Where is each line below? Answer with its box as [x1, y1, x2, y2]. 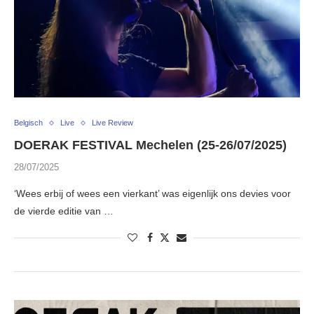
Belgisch [14, 118, 43, 128]
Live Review [92, 118, 133, 128]
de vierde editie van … [14, 205, 114, 217]
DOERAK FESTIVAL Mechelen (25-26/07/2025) [14, 138, 287, 153]
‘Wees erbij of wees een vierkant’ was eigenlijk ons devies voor [14, 188, 291, 200]
